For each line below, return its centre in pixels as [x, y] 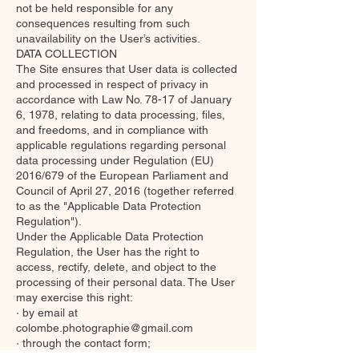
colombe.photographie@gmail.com [105, 328]
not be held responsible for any [95, 8]
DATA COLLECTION [67, 54]
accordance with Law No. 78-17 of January [124, 99]
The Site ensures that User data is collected [127, 69]
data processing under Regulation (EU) [115, 160]
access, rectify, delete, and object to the [116, 267]
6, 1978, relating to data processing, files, [121, 115]
